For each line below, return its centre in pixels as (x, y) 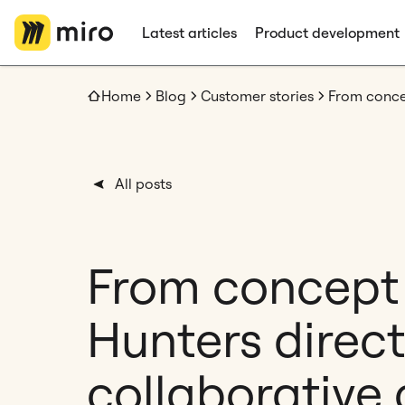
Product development (327, 33)
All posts (143, 184)
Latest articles (189, 33)
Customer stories (257, 96)
